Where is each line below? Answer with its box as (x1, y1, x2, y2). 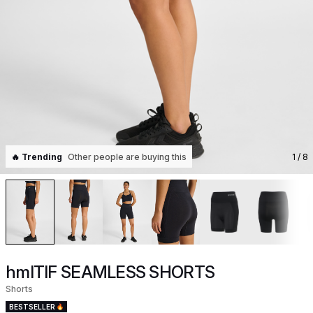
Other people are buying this (68, 151, 187, 162)
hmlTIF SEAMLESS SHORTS (6, 261, 215, 282)
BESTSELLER (9, 302, 55, 311)
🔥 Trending (11, 151, 62, 162)
